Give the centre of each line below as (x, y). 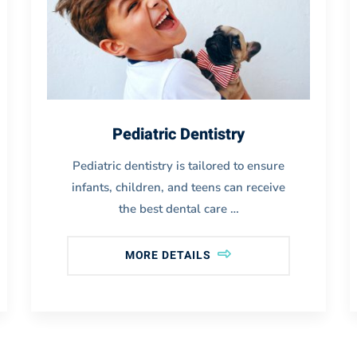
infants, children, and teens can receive (178, 187)
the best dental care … (178, 208)
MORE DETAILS (169, 255)
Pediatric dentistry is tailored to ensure (178, 165)
